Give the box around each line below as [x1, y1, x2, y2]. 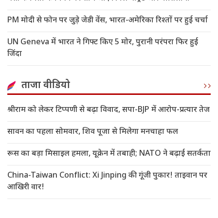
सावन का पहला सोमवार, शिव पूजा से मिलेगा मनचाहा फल [7, 127, 178, 138]
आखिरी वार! [7, 182, 44, 193]
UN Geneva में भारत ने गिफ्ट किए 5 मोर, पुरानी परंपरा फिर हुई [7, 37, 198, 48]
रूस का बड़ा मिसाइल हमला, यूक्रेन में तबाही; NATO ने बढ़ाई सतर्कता [7, 149, 211, 160]
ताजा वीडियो [21, 79, 70, 92]
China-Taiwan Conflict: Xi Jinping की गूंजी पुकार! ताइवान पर [7, 171, 207, 182]
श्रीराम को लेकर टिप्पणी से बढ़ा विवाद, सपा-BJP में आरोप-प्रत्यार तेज [7, 105, 210, 116]
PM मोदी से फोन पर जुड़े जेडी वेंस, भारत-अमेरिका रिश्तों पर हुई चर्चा [7, 16, 208, 26]
